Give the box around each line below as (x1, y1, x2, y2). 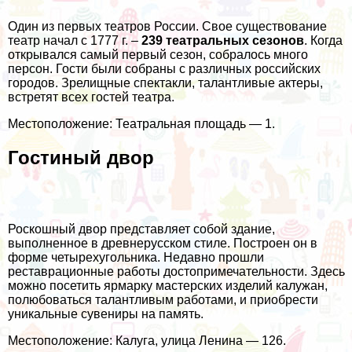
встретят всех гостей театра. (8, 90, 174, 104)
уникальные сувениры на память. (8, 307, 203, 321)
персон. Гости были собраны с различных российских (8, 62, 321, 76)
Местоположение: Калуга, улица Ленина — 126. (8, 334, 286, 348)
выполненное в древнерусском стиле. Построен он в (8, 236, 317, 251)
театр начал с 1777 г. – (8, 34, 141, 48)
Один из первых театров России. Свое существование (8, 20, 327, 34)
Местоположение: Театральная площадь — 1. (8, 117, 275, 131)
